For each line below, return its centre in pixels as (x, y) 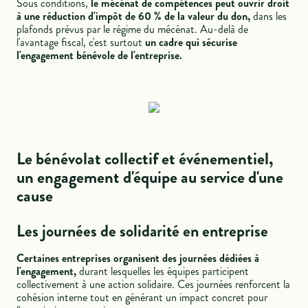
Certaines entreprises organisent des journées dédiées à (138, 258)
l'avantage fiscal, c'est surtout (81, 43)
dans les (270, 16)
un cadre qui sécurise (191, 43)
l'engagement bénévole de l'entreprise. (100, 56)
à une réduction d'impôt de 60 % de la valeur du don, (135, 16)
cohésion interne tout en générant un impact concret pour (142, 298)
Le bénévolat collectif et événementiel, (145, 159)
